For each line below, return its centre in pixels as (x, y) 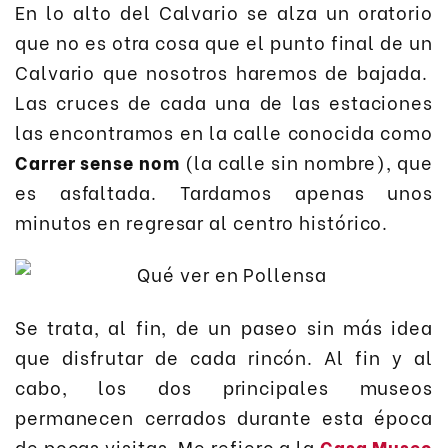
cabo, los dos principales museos (224, 386)
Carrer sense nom (97, 161)
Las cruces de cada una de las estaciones (224, 101)
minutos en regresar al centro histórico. (202, 221)
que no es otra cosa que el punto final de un (224, 41)
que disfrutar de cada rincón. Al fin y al (224, 356)
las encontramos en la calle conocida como (224, 131)
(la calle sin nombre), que (306, 161)
